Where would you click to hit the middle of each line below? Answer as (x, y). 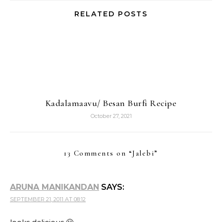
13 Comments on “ (98, 153)
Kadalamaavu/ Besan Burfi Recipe (111, 103)
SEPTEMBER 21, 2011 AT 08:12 (48, 199)
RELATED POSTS (111, 14)
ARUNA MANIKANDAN (55, 187)
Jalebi (143, 153)
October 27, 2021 (111, 116)
